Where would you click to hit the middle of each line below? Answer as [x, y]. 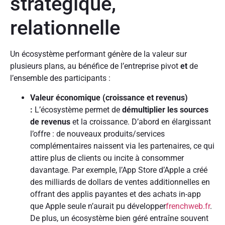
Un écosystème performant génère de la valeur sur [98, 54]
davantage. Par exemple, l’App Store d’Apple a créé [119, 170]
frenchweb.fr [188, 206]
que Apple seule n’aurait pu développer [98, 206]
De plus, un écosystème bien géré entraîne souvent [119, 218]
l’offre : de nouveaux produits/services [97, 134]
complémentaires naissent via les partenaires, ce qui [122, 146]
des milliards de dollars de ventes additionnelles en [120, 182]
